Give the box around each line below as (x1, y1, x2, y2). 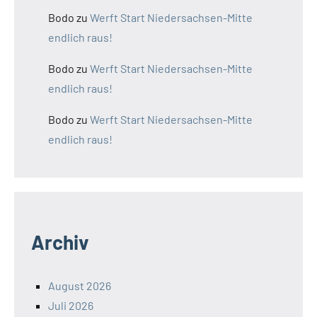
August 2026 (48, 279, 111, 293)
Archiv (31, 230, 89, 255)
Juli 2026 (48, 299, 93, 313)
